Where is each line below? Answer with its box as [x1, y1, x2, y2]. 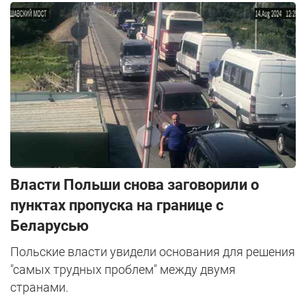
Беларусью [10, 217, 89, 235]
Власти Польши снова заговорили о [10, 176, 259, 194]
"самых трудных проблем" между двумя [10, 262, 236, 277]
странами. [10, 280, 68, 295]
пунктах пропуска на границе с [10, 197, 223, 214]
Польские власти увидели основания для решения [10, 245, 295, 260]
